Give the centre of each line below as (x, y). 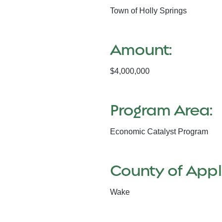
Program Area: (161, 110)
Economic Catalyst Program (159, 132)
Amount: (141, 50)
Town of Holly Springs (148, 11)
